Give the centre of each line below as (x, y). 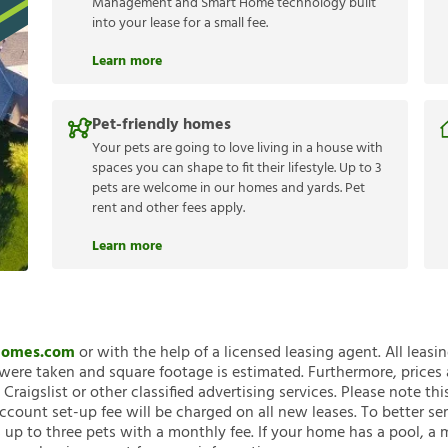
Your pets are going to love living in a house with (237, 149)
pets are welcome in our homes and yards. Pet (228, 189)
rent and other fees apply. (168, 209)
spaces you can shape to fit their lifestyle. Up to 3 (237, 169)
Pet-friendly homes (161, 125)
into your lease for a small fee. (180, 24)
